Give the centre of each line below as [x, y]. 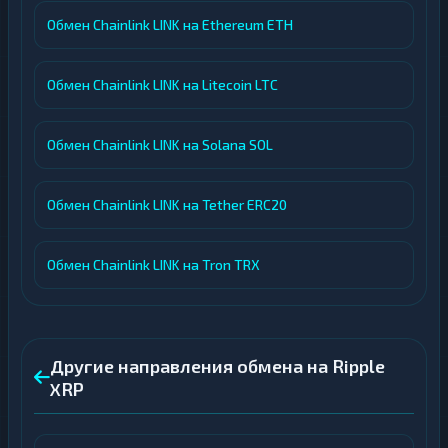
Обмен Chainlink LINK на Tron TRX [153, 264]
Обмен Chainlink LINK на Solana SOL [160, 144]
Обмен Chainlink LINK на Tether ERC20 [167, 204]
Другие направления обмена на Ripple [217, 366]
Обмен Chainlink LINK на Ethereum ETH [170, 24]
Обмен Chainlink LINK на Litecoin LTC [162, 84]
